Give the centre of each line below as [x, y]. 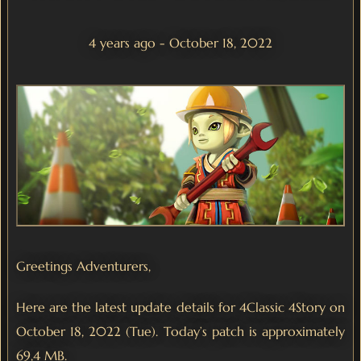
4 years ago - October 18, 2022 [180, 42]
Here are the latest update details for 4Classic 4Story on [180, 307]
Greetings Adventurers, [83, 266]
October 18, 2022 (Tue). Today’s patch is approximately [180, 332]
